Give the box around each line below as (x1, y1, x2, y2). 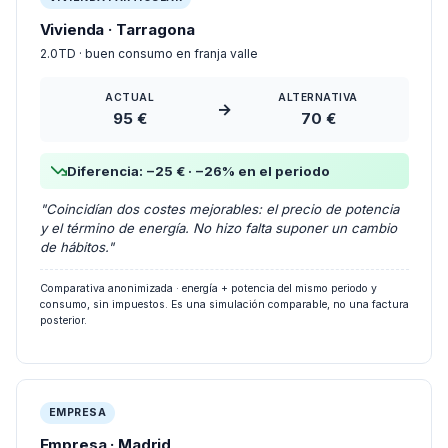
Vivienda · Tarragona (39, 4, 195, 24)
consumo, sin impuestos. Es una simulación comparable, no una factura (39, 282, 409, 296)
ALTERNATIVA (278, 75, 358, 88)
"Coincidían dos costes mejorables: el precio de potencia (39, 186, 399, 202)
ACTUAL (105, 75, 155, 88)
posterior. (39, 298, 87, 312)
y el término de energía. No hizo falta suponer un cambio (39, 205, 397, 221)
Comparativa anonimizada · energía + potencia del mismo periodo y (39, 266, 377, 280)
